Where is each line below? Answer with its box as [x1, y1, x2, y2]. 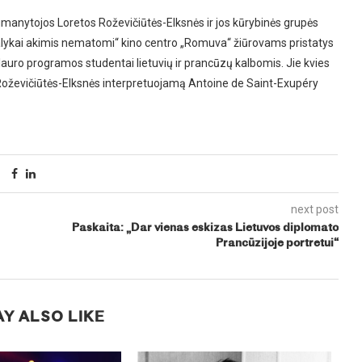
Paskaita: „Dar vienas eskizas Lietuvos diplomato [71, 222, 339, 234]
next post [290, 203, 339, 216]
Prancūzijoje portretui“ [215, 238, 339, 250]
